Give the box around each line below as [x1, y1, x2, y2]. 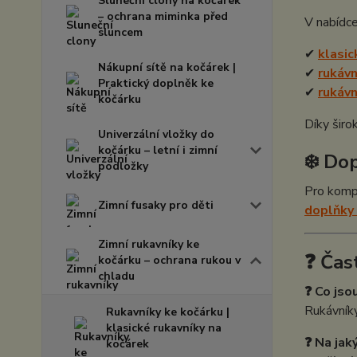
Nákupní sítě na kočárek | [98, 60, 236, 75]
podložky [98, 159, 148, 174]
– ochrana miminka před [98, 9, 228, 24]
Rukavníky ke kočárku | [106, 304, 229, 320]
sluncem [98, 25, 143, 40]
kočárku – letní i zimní [98, 143, 218, 158]
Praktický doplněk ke [98, 76, 214, 91]
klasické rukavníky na [106, 320, 222, 335]
